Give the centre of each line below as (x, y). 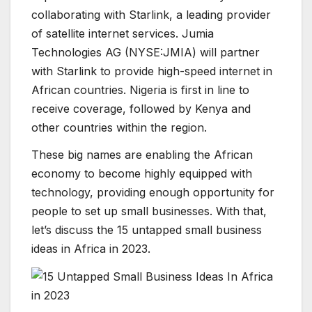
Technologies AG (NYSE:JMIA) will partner (146, 52)
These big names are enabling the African (142, 155)
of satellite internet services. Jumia (123, 33)
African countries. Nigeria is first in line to (140, 89)
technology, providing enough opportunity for (153, 193)
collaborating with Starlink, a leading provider (151, 14)
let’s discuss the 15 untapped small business (147, 230)
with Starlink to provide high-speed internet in (152, 71)
